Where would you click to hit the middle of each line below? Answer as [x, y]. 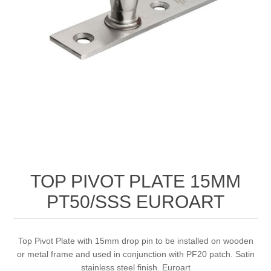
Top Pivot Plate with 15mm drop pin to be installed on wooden [135, 241]
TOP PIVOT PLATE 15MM [135, 181]
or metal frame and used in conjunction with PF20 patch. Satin [135, 254]
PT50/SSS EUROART [135, 202]
